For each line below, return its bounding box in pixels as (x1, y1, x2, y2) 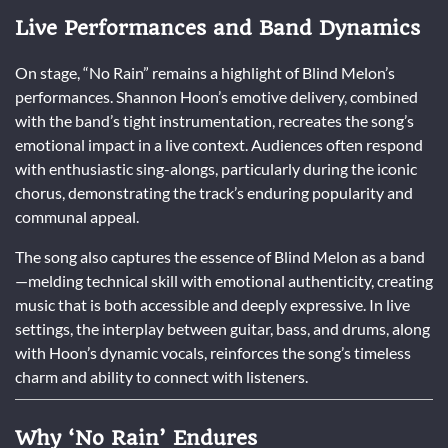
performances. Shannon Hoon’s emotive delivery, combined (15, 86, 418, 106)
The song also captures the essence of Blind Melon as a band (15, 246, 425, 266)
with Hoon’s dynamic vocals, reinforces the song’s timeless (15, 342, 411, 362)
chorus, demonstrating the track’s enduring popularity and (15, 182, 413, 202)
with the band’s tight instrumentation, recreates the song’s (15, 110, 414, 130)
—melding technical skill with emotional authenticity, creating (15, 270, 433, 290)
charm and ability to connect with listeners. (15, 366, 308, 386)
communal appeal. (15, 206, 139, 226)
